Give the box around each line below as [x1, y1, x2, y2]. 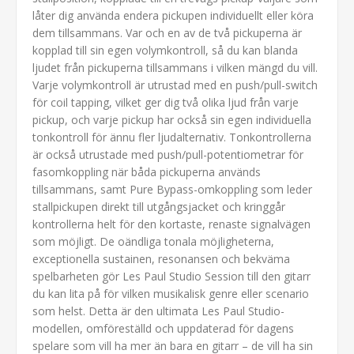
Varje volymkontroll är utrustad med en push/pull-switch [32, 77, 318, 92]
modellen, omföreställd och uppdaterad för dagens [32, 320, 294, 336]
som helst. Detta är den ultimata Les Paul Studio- [32, 303, 284, 318]
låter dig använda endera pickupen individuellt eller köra [32, 7, 314, 23]
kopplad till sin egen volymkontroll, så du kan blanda [32, 42, 298, 58]
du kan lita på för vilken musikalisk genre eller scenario [32, 285, 309, 301]
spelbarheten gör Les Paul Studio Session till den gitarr [32, 268, 311, 284]
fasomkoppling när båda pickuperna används [32, 164, 261, 179]
